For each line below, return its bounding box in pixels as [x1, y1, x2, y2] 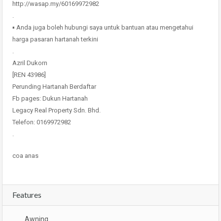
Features [12, 190, 41, 199]
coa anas [12, 152, 38, 159]
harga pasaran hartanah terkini [12, 36, 98, 43]
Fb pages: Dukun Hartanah [12, 95, 88, 102]
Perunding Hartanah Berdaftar [12, 83, 96, 90]
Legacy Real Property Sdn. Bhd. [12, 107, 101, 114]
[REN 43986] [12, 71, 46, 78]
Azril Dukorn [12, 59, 47, 67]
